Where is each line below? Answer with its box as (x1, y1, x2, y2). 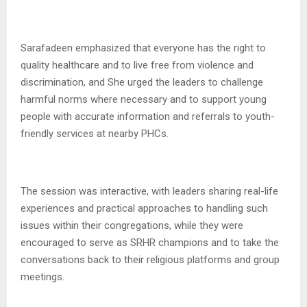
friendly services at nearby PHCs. (21, 127, 169, 140)
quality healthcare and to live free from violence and (21, 58, 254, 71)
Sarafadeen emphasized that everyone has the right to (21, 41, 266, 54)
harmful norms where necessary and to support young (21, 93, 267, 106)
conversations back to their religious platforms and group (21, 253, 280, 266)
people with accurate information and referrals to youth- (21, 110, 275, 123)
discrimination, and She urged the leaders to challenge (21, 75, 263, 88)
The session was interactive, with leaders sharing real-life (21, 184, 278, 197)
